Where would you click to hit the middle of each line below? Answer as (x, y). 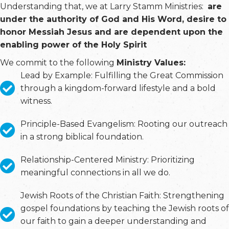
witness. (36, 101)
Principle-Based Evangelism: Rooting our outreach (124, 124)
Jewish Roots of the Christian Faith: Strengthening (122, 196)
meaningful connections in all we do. (95, 173)
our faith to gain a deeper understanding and (113, 221)
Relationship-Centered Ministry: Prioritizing (108, 160)
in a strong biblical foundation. (82, 137)
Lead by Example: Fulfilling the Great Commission (122, 75)
